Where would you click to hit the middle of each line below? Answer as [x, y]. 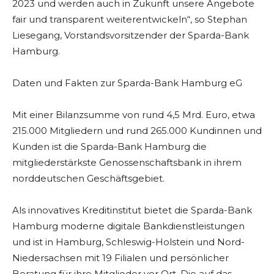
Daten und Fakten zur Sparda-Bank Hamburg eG [127, 83]
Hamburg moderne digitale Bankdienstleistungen [128, 226]
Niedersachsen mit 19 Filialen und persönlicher [120, 258]
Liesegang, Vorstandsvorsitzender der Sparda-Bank [131, 35]
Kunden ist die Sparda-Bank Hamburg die [109, 147]
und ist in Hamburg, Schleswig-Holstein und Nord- [128, 242]
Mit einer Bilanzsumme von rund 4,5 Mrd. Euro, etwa [134, 115]
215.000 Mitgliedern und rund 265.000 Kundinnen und [137, 131]
